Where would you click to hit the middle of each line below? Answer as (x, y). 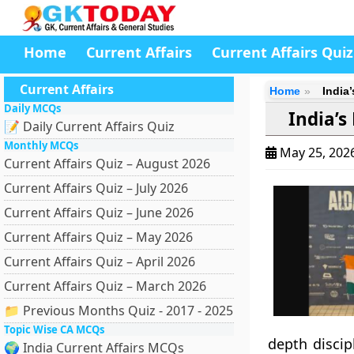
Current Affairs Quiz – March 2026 (105, 286)
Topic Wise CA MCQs (54, 330)
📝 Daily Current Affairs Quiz (89, 126)
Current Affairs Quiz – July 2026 (96, 188)
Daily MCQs (32, 108)
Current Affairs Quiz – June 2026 (99, 213)
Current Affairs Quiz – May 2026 (98, 237)
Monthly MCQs (41, 145)
